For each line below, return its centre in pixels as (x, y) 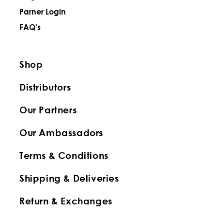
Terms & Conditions (64, 155)
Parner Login (43, 12)
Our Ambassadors (61, 133)
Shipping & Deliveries (69, 178)
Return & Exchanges (66, 201)
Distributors (45, 87)
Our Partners (48, 110)
